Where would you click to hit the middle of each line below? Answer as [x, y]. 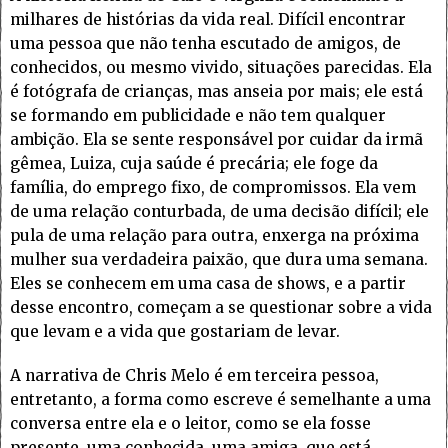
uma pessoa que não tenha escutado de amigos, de [205, 44]
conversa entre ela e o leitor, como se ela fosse [190, 424]
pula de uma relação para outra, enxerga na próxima [214, 236]
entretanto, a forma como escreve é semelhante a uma [220, 400]
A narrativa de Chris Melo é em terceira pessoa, [194, 376]
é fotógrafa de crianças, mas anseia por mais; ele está [216, 92]
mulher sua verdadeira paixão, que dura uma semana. [219, 260]
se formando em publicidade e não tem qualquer [198, 116]
